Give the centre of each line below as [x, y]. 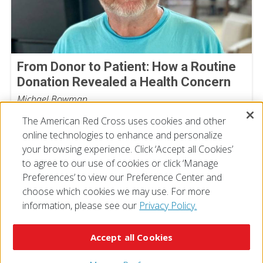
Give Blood [190, 245]
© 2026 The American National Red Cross [128, 217]
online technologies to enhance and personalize [123, 135]
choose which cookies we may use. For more [117, 191]
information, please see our [81, 205]
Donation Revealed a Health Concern [124, 82]
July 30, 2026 [43, 112]
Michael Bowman [52, 99]
